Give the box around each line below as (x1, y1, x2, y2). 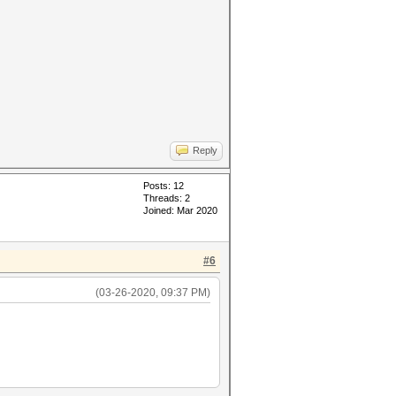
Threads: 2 (143, 193, 190, 203)
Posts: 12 (143, 180, 184, 191)
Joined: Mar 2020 (143, 205, 217, 216)
